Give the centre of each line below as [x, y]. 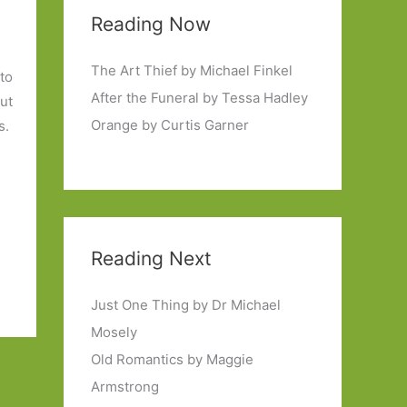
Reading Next [151, 259]
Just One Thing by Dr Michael [186, 305]
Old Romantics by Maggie [172, 360]
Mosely [114, 333]
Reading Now [151, 24]
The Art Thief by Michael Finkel [192, 70]
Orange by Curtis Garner [170, 125]
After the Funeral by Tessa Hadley [199, 98]
